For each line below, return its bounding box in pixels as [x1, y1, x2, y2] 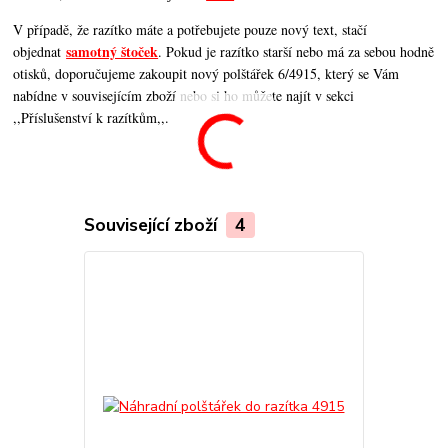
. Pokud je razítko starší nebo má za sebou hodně [158, 41, 435, 61]
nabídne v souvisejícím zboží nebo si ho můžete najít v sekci [13, 85, 355, 105]
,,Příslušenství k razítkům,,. [13, 107, 170, 127]
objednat [13, 41, 67, 61]
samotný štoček [66, 40, 159, 62]
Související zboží [83, 212, 222, 237]
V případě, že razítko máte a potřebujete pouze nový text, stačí [13, 19, 368, 39]
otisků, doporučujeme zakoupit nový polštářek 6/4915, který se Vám [13, 63, 400, 83]
